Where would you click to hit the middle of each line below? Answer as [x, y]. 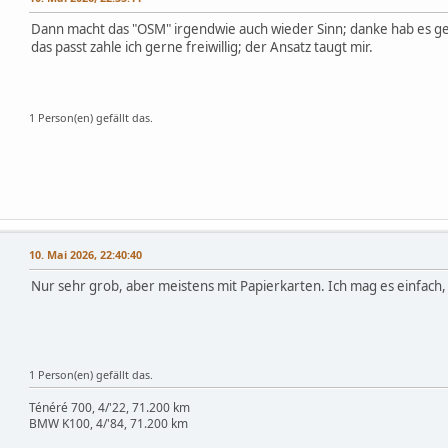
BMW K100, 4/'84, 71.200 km [108, 424]
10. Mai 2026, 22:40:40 [85, 255]
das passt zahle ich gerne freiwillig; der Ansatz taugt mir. [202, 47]
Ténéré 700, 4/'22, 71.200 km [109, 408]
